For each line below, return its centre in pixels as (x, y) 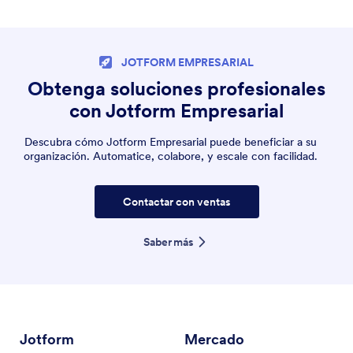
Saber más (169, 242)
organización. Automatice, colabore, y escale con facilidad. (170, 156)
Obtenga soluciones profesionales (176, 88)
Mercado (214, 339)
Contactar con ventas (176, 201)
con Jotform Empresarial (176, 110)
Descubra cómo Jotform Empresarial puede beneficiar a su (170, 141)
